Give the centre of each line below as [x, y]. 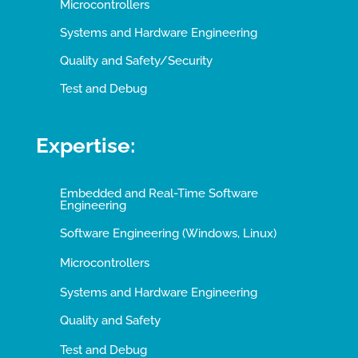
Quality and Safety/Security [136, 60]
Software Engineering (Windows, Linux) [168, 233]
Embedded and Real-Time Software [159, 193]
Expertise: [85, 145]
